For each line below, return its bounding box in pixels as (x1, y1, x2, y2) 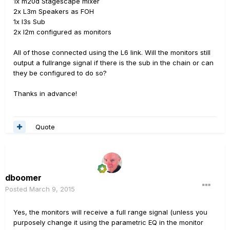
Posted (5, 185, 29, 193)
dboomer (5, 172, 42, 183)
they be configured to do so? (13, 69, 107, 77)
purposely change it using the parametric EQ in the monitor (13, 218, 203, 226)
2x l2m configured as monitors (13, 28, 111, 36)
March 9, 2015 (29, 185, 75, 193)
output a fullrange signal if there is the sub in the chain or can (13, 59, 214, 67)
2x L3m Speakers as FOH (13, 7, 94, 15)
